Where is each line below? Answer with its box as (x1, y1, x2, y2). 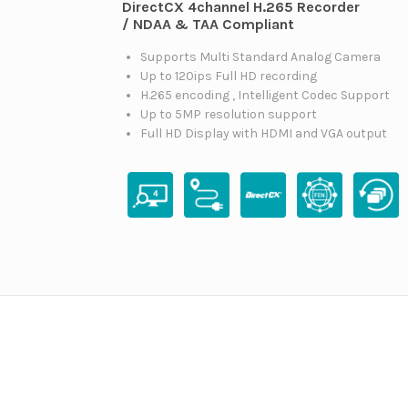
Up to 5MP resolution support (140, 107, 318, 122)
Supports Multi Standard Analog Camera (140, 49, 382, 65)
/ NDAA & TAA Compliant (122, 15, 295, 33)
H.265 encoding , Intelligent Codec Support (140, 87, 391, 103)
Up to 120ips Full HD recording (140, 68, 318, 84)
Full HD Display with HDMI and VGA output (140, 126, 388, 141)
